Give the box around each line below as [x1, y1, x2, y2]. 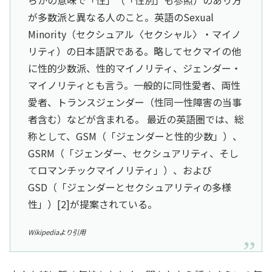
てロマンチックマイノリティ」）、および [27, 162, 212, 177]
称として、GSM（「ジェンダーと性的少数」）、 [27, 128, 242, 143]
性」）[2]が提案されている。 [27, 196, 157, 211]
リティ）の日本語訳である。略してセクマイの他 [27, 43, 241, 58]
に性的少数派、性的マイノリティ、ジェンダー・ [27, 60, 241, 75]
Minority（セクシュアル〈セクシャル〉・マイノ [27, 26, 241, 41]
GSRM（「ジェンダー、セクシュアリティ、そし [27, 145, 239, 160]
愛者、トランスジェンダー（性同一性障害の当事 [27, 94, 242, 109]
